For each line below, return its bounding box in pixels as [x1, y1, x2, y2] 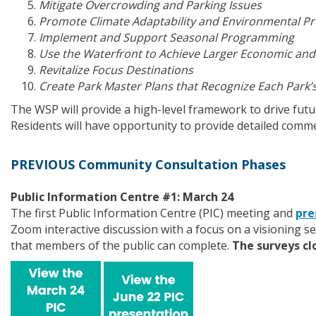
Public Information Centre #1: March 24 [11, 189, 233, 205]
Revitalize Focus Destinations [39, 62, 193, 78]
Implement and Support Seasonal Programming [39, 30, 294, 46]
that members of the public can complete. [11, 238, 232, 254]
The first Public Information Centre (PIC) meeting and [11, 205, 296, 221]
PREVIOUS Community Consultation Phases [11, 156, 286, 174]
